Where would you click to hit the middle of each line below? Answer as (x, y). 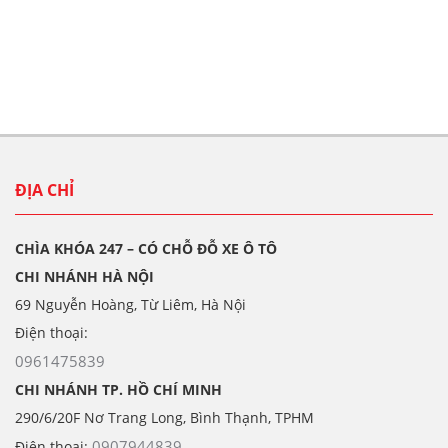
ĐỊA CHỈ (44, 190)
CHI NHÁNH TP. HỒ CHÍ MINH (118, 390)
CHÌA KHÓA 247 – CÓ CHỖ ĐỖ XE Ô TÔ (146, 249)
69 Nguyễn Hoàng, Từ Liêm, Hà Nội (130, 305)
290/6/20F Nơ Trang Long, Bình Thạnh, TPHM (164, 418)
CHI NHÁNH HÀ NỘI (84, 277)
